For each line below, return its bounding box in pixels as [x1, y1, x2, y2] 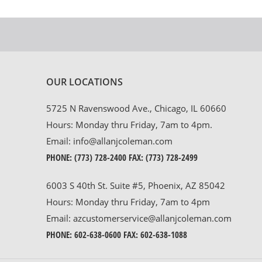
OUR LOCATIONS [46, 75, 123, 88]
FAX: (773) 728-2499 [126, 151, 198, 163]
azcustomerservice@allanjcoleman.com [73, 212, 232, 224]
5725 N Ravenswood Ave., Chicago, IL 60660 [46, 102, 226, 114]
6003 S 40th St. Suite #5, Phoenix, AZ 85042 [46, 179, 225, 191]
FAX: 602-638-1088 [121, 228, 187, 240]
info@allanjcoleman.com [73, 135, 173, 147]
